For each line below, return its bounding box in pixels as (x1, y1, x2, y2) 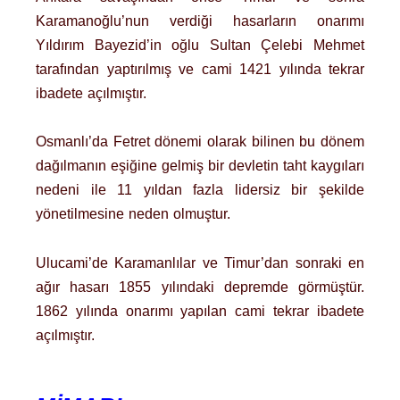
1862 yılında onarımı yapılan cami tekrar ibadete (36, 303, 364, 319)
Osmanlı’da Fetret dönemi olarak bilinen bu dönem (36, 134, 364, 150)
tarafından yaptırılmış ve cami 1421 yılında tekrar (36, 62, 364, 78)
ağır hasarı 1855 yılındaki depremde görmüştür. (36, 279, 364, 295)
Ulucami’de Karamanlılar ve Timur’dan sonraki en (36, 254, 364, 271)
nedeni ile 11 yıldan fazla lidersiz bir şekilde (36, 182, 364, 198)
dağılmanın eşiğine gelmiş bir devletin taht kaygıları (36, 158, 364, 174)
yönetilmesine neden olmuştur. (36, 206, 230, 222)
